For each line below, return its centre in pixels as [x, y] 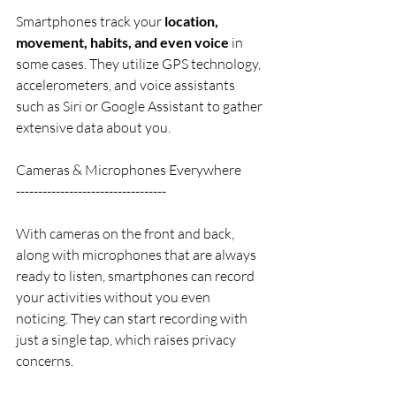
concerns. [45, 361]
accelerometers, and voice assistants [127, 85]
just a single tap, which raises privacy [127, 339]
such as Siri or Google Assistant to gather [141, 106]
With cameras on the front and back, [126, 233]
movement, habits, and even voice [122, 42]
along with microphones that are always [137, 255]
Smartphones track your [90, 21]
